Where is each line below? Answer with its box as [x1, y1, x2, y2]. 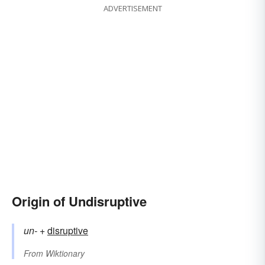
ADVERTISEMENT [103, 3, 162, 14]
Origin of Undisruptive [12, 192, 147, 211]
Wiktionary [46, 247, 85, 260]
